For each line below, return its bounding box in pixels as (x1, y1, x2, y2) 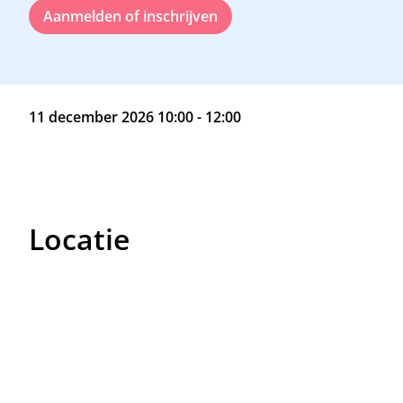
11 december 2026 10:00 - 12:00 (29, 106, 241, 127)
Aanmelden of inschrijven (43, 5, 218, 26)
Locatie (29, 219, 130, 258)
